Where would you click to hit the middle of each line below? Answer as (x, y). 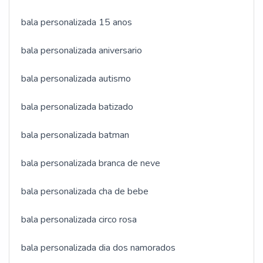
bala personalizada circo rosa (79, 220)
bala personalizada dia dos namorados (98, 248)
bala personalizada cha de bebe (85, 192)
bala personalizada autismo (76, 79)
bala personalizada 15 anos (77, 23)
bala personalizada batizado (77, 107)
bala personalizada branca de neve (91, 163)
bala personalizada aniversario (82, 51)
